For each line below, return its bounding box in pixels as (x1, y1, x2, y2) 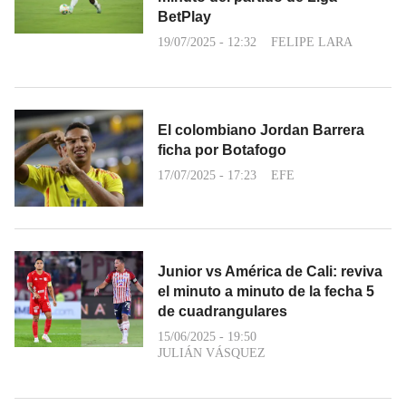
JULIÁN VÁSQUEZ (158, 345, 266, 360)
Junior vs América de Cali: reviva (158, 263, 382, 279)
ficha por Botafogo (158, 142, 286, 159)
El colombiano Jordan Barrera (158, 122, 364, 139)
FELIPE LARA (271, 35, 353, 50)
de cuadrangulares (158, 303, 287, 319)
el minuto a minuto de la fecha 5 (158, 283, 374, 299)
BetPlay (158, 9, 211, 25)
